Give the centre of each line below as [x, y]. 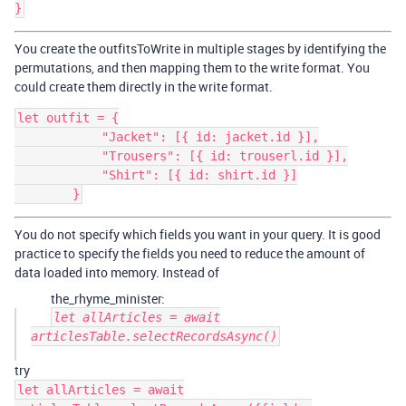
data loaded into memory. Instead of [117, 272]
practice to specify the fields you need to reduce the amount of [190, 253]
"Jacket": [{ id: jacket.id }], [58, 137]
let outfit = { [68, 118]
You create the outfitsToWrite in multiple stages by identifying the [200, 48]
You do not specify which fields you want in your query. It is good [198, 234]
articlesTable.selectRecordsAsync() [154, 336]
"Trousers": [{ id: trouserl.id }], [58, 156]
